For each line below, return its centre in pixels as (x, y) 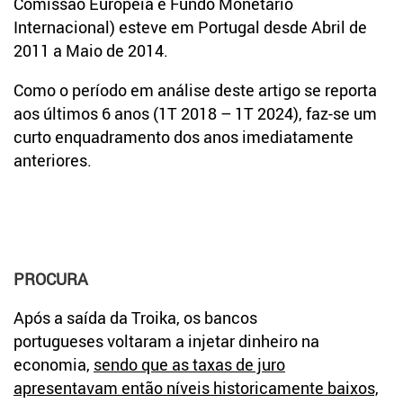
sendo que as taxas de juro (189, 365)
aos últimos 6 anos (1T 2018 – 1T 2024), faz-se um (195, 113)
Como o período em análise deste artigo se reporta (195, 90)
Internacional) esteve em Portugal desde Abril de (190, 27)
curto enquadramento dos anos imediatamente (184, 136)
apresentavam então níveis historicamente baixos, (196, 388)
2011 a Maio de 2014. (91, 50)
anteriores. (53, 160)
